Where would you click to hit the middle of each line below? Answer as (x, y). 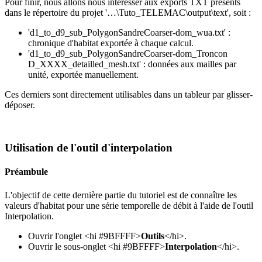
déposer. (20, 105)
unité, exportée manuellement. (83, 75)
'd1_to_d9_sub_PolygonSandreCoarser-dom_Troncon (128, 54)
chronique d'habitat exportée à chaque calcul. (111, 43)
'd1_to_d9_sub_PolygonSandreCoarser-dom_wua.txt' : (129, 33)
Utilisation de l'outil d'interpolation (89, 148)
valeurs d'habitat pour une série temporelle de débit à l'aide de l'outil (129, 205)
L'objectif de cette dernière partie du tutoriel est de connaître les (121, 195)
